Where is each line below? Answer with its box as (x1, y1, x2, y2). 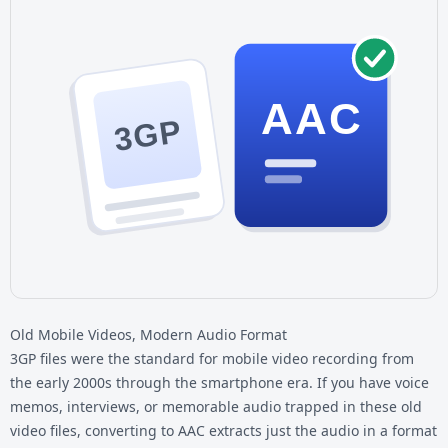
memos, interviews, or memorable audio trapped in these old (10, 396, 422, 416)
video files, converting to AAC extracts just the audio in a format (10, 420, 437, 440)
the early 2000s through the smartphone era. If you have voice (10, 372, 429, 392)
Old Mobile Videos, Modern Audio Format (10, 324, 287, 344)
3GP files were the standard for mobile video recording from (10, 348, 414, 368)
